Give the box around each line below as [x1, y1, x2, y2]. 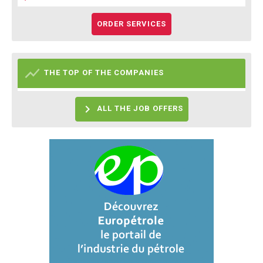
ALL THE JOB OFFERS [94, 104, 183, 113]
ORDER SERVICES [97, 19, 166, 28]
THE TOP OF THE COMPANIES [44, 68, 164, 77]
